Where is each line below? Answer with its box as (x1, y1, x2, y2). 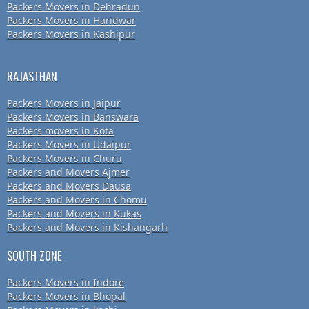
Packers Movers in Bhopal (7, 290, 126, 303)
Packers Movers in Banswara (7, 110, 139, 124)
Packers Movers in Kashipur (7, 28, 135, 41)
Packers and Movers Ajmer (7, 166, 130, 179)
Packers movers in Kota (7, 124, 114, 138)
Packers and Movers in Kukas (7, 207, 141, 221)
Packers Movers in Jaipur (7, 97, 121, 110)
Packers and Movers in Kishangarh (7, 221, 168, 235)
